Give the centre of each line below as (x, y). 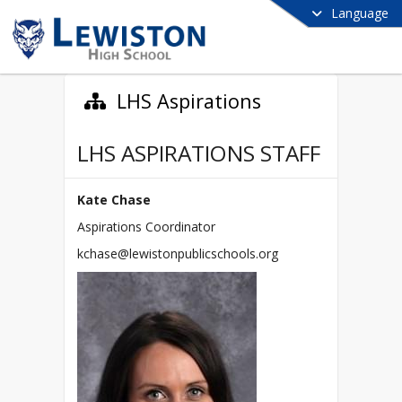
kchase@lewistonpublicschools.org (178, 254)
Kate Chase (114, 200)
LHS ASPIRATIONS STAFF (199, 153)
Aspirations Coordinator (146, 227)
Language (360, 13)
